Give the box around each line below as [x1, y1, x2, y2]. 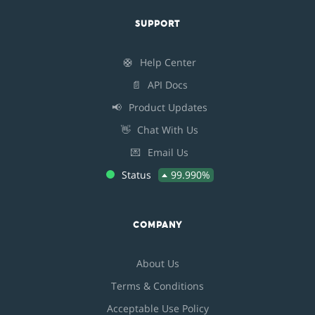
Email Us [147, 146, 188, 160]
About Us [136, 257, 179, 271]
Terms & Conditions [111, 279, 204, 293]
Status [122, 168, 151, 182]
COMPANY [133, 221, 182, 230]
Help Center [139, 56, 196, 70]
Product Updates [128, 101, 207, 115]
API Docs [148, 78, 188, 92]
